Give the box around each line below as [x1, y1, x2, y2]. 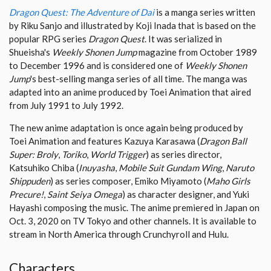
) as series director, [146, 149, 221, 160]
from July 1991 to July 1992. [9, 100, 123, 111]
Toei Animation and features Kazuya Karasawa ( [9, 135, 200, 147]
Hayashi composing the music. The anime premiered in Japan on [9, 202, 260, 214]
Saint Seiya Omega [47, 189, 122, 200]
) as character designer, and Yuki [122, 189, 249, 200]
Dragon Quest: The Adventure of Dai [9, 7, 154, 18]
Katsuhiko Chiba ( [9, 162, 79, 174]
